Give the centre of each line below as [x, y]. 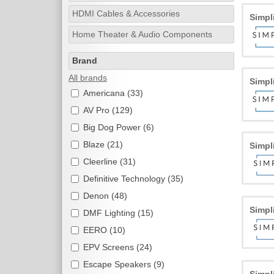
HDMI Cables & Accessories [126, 13]
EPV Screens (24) [118, 247]
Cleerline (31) [109, 161]
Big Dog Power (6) [119, 127]
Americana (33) [113, 93]
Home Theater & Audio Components [142, 34]
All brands [88, 78]
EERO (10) [104, 230]
